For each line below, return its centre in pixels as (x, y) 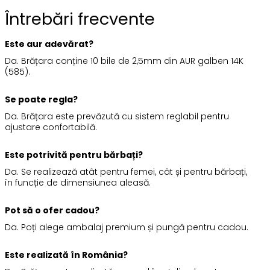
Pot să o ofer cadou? (52, 210)
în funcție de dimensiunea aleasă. (77, 183)
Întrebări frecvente (80, 19)
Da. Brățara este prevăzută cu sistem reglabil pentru (117, 116)
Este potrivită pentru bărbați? (74, 155)
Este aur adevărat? (49, 44)
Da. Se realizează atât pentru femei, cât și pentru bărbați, (126, 172)
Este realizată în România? (66, 255)
